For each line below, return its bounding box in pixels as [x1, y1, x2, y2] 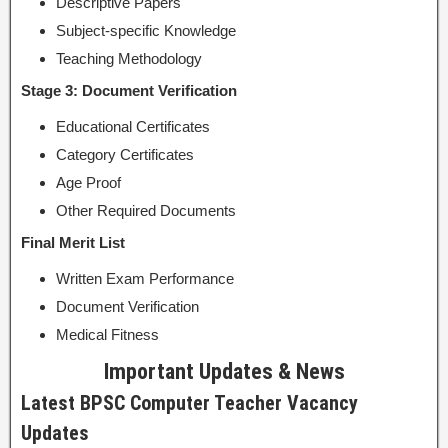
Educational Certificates [56, 117, 210, 135]
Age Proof [56, 173, 121, 191]
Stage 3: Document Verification [21, 81, 237, 99]
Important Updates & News [103, 358, 345, 384]
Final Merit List [21, 233, 125, 251]
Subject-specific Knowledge [56, 21, 236, 39]
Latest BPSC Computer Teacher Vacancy [21, 390, 358, 415]
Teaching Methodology [56, 49, 202, 67]
